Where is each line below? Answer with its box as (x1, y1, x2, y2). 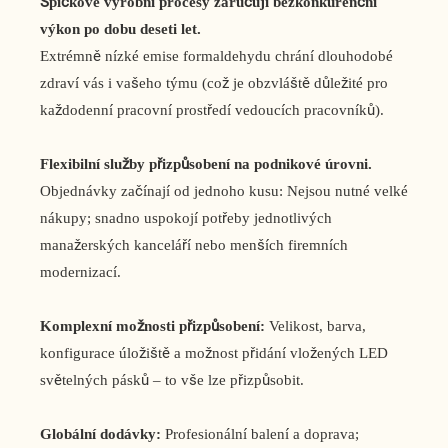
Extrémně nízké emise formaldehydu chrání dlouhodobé (40, 47, 393, 66)
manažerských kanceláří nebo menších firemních (40, 236, 348, 255)
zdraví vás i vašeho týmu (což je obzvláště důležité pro (40, 74, 388, 93)
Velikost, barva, (265, 317, 366, 336)
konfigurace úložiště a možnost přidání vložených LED (40, 344, 388, 363)
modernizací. (40, 263, 121, 282)
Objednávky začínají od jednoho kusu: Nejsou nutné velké (40, 182, 408, 201)
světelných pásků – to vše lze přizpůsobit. (40, 371, 304, 390)
